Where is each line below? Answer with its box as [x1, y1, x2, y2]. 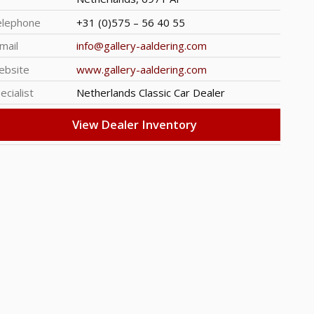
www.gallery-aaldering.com [76, 62, 207, 76]
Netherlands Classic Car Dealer [76, 86, 225, 100]
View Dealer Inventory [72, 116, 197, 132]
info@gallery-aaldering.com [76, 39, 207, 53]
